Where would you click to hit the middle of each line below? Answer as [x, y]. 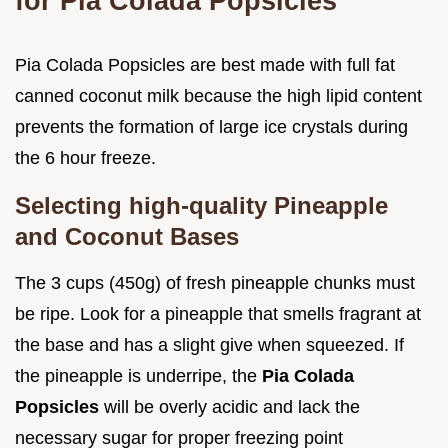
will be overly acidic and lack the [229, 407]
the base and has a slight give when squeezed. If [209, 345]
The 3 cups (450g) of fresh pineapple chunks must [215, 283]
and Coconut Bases [127, 237]
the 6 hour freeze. [85, 158]
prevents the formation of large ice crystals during [211, 127]
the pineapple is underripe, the [138, 376]
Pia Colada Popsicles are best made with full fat [205, 65]
